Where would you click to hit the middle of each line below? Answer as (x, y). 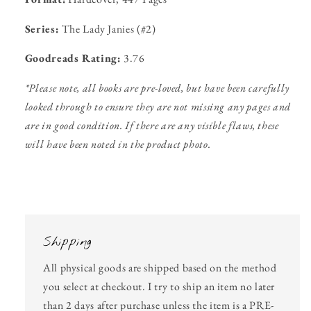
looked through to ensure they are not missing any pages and (158, 107)
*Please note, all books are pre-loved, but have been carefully (157, 88)
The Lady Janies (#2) (109, 28)
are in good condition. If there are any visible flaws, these (152, 126)
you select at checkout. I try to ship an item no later (159, 287)
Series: (43, 28)
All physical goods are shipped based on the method (160, 268)
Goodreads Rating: (74, 58)
